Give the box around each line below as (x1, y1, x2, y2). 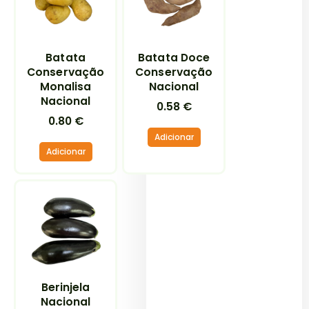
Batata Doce (138, 50, 210, 66)
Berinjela (41, 279, 90, 295)
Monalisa (39, 79, 92, 94)
